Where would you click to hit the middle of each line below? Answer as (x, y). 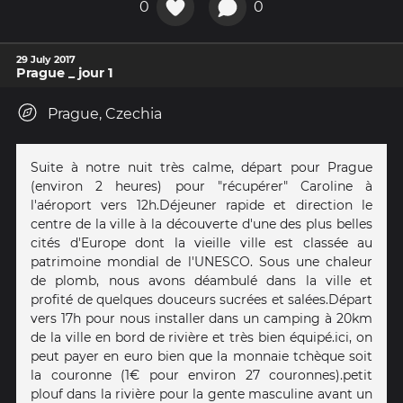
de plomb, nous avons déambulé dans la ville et (201, 281)
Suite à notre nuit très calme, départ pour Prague (201, 168)
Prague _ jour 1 (65, 73)
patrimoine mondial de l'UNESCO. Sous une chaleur (201, 262)
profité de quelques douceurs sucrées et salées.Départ (201, 300)
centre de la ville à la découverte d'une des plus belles (201, 224)
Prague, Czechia (105, 114)
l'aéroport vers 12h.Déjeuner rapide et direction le (201, 206)
